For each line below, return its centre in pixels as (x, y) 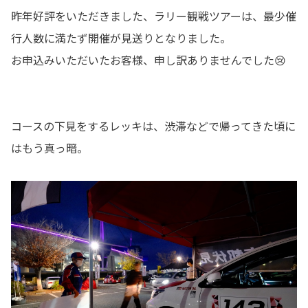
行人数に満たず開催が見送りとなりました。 (121, 38)
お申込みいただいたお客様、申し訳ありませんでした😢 (148, 60)
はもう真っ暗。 (49, 148)
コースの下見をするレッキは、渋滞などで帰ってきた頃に (153, 126)
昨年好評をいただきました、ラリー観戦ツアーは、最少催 (154, 16)
